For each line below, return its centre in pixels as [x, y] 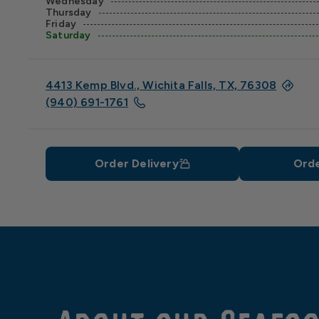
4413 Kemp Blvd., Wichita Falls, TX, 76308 [161, 85]
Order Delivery [137, 163]
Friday [61, 24]
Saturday [68, 35]
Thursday [69, 12]
